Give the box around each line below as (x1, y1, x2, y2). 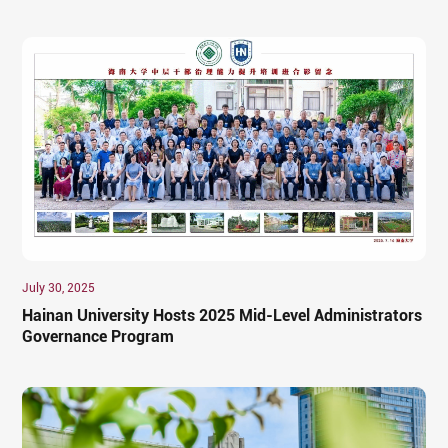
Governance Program (22, 326, 175, 346)
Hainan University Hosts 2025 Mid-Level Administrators (22, 305, 423, 325)
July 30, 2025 (22, 280, 96, 295)
